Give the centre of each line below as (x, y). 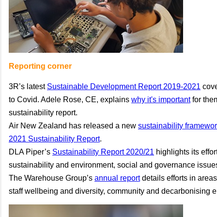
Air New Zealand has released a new (73, 126)
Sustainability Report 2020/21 (103, 152)
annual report (117, 178)
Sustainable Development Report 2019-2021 (124, 86)
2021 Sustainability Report (54, 139)
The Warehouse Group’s (52, 178)
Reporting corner (40, 66)
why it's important (161, 100)
